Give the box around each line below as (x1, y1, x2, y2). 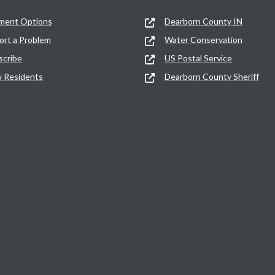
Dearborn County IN (165, 15, 242, 26)
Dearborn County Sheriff (165, 71, 259, 82)
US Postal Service (165, 52, 232, 63)
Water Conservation (165, 34, 242, 45)
